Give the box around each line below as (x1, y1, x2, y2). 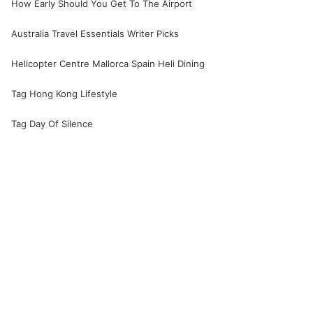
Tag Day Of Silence (11, 117, 94, 129)
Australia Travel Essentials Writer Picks (11, 27, 180, 39)
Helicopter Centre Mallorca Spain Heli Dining (11, 57, 205, 69)
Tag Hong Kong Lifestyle (11, 87, 118, 99)
